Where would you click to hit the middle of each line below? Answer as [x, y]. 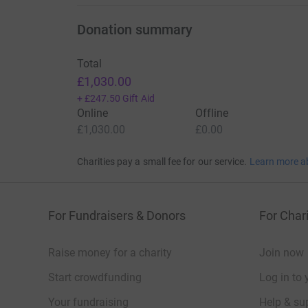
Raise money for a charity [110, 253]
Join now [282, 253]
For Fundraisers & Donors [117, 216]
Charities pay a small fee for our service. [162, 162]
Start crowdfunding [95, 278]
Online [92, 113]
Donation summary [134, 30]
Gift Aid [139, 99]
